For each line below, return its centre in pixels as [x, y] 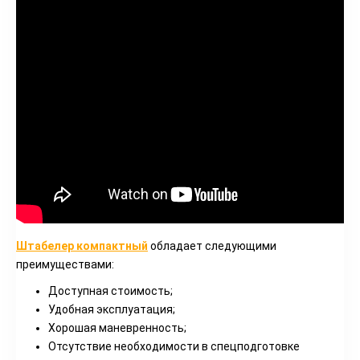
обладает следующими [212, 246]
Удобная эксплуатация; [112, 309]
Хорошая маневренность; [117, 328]
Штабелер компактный [82, 246]
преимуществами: [65, 264]
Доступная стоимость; [110, 291]
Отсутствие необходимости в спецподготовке [174, 346]
